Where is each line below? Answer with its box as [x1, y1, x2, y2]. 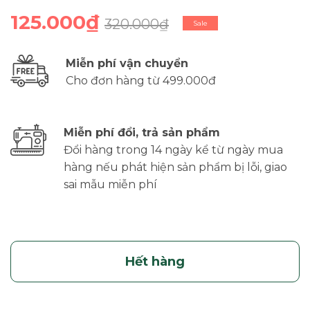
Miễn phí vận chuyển [66, 56, 188, 70]
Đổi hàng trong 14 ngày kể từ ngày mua [64, 143, 283, 156]
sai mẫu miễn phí [64, 177, 157, 191]
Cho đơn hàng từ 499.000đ [66, 73, 216, 87]
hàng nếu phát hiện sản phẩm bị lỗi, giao [64, 160, 287, 174]
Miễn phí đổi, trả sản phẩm [64, 125, 220, 139]
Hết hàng [125, 253, 185, 269]
